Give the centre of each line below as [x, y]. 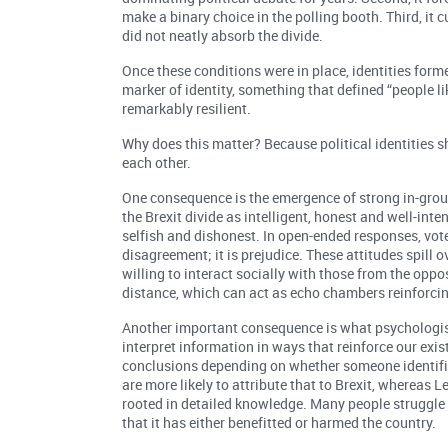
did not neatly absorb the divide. [223, 36]
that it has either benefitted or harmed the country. [279, 423]
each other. [157, 163]
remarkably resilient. [187, 109]
